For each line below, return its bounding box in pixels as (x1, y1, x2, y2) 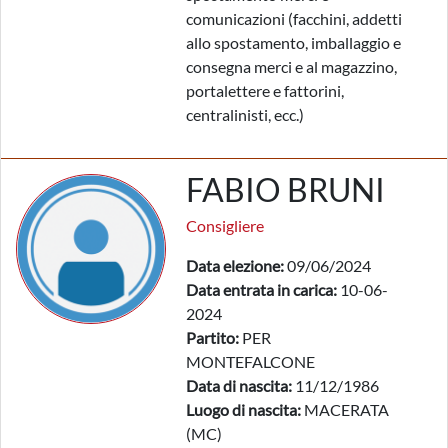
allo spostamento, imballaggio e (186, 33, 401, 52)
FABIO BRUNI (186, 170, 385, 209)
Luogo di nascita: (186, 400, 301, 419)
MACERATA (301, 400, 389, 419)
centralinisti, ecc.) (186, 105, 304, 124)
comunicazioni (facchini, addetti (186, 9, 402, 28)
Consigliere (186, 216, 264, 235)
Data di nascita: (186, 376, 292, 395)
